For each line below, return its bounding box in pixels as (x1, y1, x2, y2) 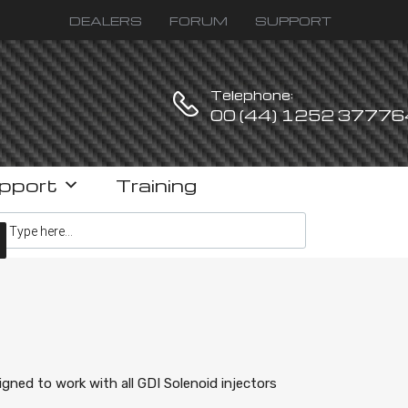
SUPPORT (255, 12, 331, 28)
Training (115, 173, 197, 198)
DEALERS (69, 12, 142, 28)
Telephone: (210, 86, 293, 103)
